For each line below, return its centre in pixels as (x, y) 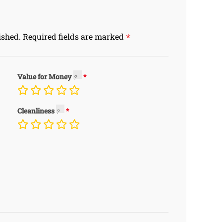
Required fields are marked (74, 36)
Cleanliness (36, 111)
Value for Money (45, 77)
